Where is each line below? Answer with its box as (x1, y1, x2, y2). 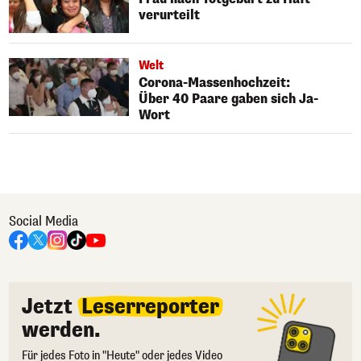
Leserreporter (81, 293, 219, 320)
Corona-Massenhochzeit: (139, 73, 291, 91)
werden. (22, 316, 101, 343)
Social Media (9, 212, 78, 230)
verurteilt (139, 6, 201, 23)
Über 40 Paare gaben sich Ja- (139, 89, 319, 107)
